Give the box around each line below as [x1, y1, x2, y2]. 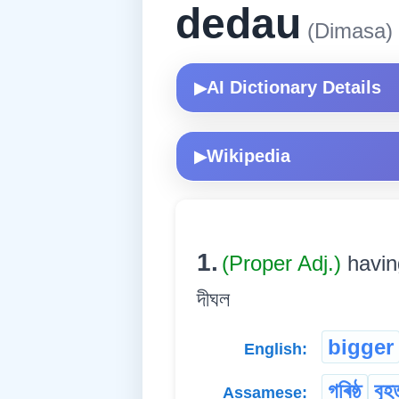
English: [244, 340, 307, 359]
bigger [328, 335, 394, 360]
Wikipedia [207, 146, 290, 167]
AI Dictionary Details [207, 77, 381, 98]
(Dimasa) [301, 19, 393, 44]
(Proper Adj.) [222, 251, 347, 276]
